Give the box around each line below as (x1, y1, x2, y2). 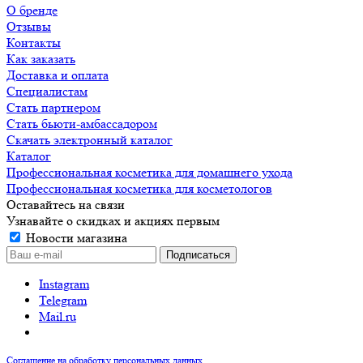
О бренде (6, 2, 58, 18)
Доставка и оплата (6, 66, 109, 83)
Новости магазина (23, 229, 127, 246)
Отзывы (6, 18, 51, 34)
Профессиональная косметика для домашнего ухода (6, 164, 293, 180)
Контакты (6, 34, 61, 50)
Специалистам (6, 83, 88, 99)
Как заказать (6, 50, 75, 66)
